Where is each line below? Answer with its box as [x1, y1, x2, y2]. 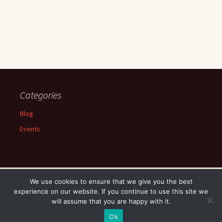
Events [20, 124, 40, 133]
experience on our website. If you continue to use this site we [14, 187, 208, 195]
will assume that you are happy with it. [51, 197, 171, 205]
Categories [20, 88, 61, 101]
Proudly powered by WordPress [10, 193, 105, 202]
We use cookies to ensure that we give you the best [29, 177, 193, 185]
